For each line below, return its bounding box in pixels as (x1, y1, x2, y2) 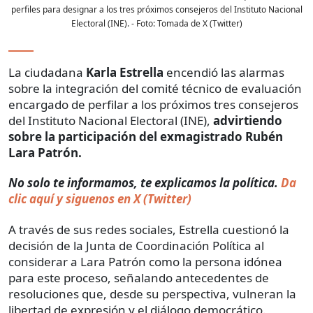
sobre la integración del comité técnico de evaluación (8, 80, 302, 97)
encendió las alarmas (166, 64, 284, 81)
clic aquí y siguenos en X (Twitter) (8, 191, 191, 208)
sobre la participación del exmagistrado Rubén (8, 129, 283, 145)
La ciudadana (8, 64, 86, 81)
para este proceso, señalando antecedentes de (8, 270, 269, 286)
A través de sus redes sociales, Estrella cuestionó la (8, 221, 289, 238)
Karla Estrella (86, 64, 166, 81)
